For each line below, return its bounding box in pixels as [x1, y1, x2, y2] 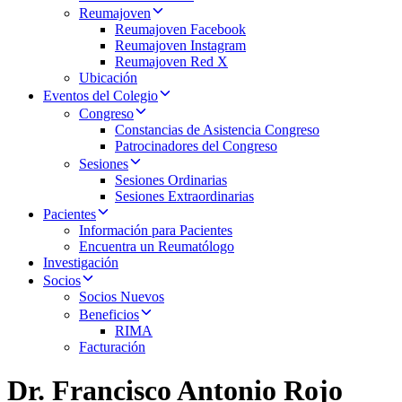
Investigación [43, 255, 118, 270]
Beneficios [79, 307, 139, 322]
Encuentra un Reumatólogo [79, 239, 234, 254]
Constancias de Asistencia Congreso [115, 122, 319, 137]
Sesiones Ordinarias [115, 172, 227, 188]
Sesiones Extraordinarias [115, 188, 254, 204]
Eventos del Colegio [43, 88, 158, 103]
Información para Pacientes [79, 223, 232, 238]
